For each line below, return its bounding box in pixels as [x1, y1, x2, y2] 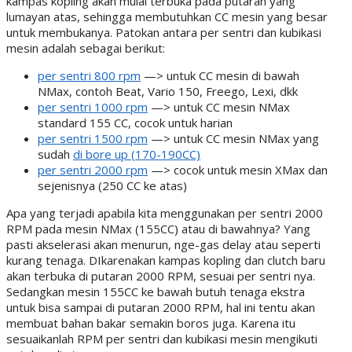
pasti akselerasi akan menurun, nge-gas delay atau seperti [6, 236, 321, 252]
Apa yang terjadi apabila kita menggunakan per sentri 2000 [6, 204, 323, 221]
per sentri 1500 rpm [38, 130, 148, 146]
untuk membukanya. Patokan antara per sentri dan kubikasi [6, 24, 321, 40]
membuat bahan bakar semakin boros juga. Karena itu [6, 314, 295, 331]
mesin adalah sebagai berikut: [6, 39, 165, 56]
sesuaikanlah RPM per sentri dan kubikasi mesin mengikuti [6, 330, 317, 346]
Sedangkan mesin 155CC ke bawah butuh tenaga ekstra [6, 283, 305, 299]
